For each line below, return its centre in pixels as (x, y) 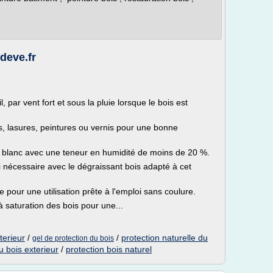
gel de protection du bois (73, 238)
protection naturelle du (165, 238)
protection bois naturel (109, 249)
